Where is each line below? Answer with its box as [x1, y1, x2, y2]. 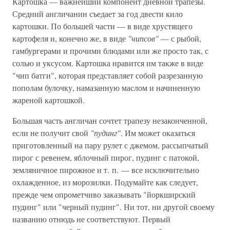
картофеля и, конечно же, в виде [12, 33, 128, 44]
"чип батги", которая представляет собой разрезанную [12, 70, 203, 81]
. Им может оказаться [121, 127, 195, 138]
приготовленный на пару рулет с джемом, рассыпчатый [12, 140, 208, 150]
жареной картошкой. [12, 94, 85, 105]
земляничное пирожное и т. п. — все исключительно [12, 164, 199, 175]
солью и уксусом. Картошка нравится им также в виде [12, 57, 203, 68]
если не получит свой [12, 127, 90, 138]
